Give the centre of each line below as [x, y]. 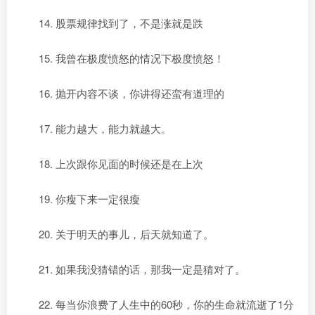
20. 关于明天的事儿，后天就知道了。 [126, 234]
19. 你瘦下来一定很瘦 [89, 199]
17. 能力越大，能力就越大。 [105, 128]
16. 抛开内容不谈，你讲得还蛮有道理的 [131, 93]
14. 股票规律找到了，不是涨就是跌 [121, 23]
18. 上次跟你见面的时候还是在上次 [121, 163]
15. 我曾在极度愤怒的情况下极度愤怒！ [131, 58]
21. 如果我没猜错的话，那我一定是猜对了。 [142, 269]
